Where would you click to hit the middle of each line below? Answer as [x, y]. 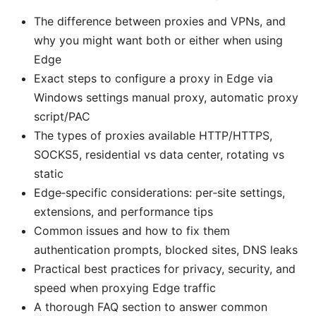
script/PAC [62, 116]
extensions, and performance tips [123, 211]
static [49, 173]
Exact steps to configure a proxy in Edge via [153, 78]
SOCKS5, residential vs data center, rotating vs [159, 154]
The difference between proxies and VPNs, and [160, 21]
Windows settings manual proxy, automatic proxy [166, 97]
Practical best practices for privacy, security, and [165, 268]
